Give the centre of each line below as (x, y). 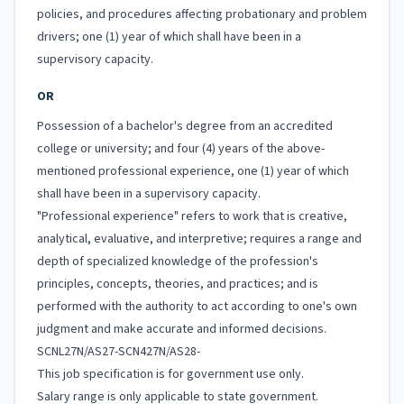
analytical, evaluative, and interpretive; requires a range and (199, 239)
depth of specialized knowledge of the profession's (178, 262)
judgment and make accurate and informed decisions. (182, 329)
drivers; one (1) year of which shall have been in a (169, 37)
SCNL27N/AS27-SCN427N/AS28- (119, 352)
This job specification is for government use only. (170, 374)
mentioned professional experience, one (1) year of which (193, 171)
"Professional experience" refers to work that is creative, (192, 216)
